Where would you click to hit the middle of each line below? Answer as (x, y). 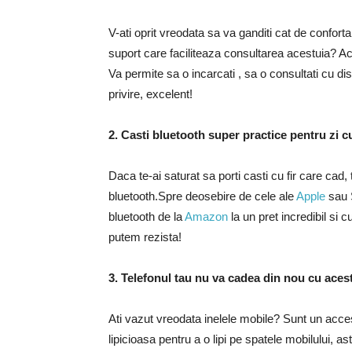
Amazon (206, 216)
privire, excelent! (150, 94)
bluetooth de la (147, 216)
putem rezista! (145, 237)
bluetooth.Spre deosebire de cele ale (202, 196)
